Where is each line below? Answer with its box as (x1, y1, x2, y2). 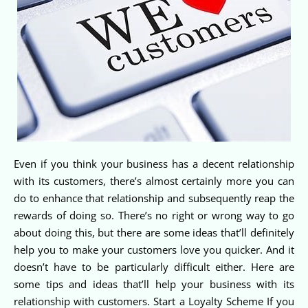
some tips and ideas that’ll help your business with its (14, 276, 294, 291)
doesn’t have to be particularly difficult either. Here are (14, 259, 294, 274)
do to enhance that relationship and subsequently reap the (14, 190, 294, 205)
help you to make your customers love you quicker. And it (14, 242, 294, 256)
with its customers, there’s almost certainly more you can (14, 173, 294, 188)
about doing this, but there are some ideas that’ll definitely (14, 225, 294, 239)
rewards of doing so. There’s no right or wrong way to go (14, 208, 294, 222)
